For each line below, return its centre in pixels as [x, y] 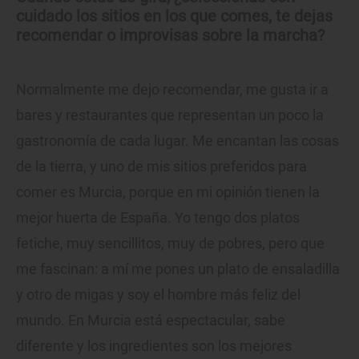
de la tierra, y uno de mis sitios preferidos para [161, 167]
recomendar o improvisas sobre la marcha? [170, 36]
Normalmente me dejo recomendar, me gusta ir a [172, 90]
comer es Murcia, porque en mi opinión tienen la [168, 192]
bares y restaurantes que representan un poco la [170, 115]
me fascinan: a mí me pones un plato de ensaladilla [178, 269]
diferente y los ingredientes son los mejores [154, 346]
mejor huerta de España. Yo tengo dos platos [158, 218]
